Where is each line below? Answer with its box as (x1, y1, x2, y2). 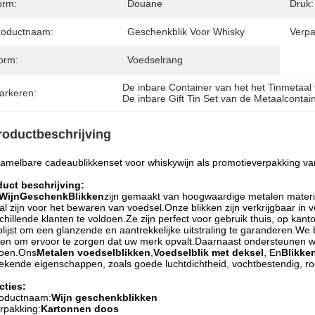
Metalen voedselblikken (37, 247, 150, 258)
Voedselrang (127, 54, 183, 65)
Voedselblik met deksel (153, 247, 264, 258)
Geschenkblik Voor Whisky (127, 26, 245, 37)
